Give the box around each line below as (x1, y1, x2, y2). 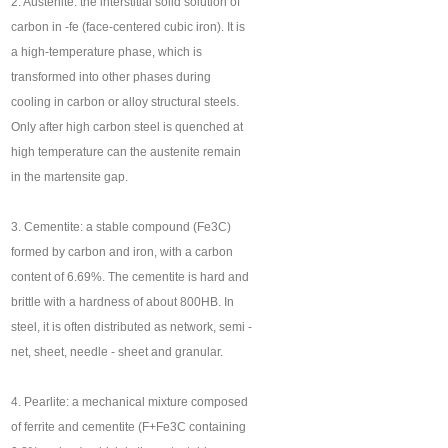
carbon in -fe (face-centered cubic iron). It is (11, 20, 246, 35)
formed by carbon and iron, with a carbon (11, 245, 234, 260)
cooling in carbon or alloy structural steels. (11, 95, 240, 110)
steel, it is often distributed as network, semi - (11, 320, 253, 335)
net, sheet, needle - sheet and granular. (11, 345, 224, 360)
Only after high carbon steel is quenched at (11, 120, 244, 135)
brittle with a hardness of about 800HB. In (11, 295, 235, 310)
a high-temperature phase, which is (11, 45, 203, 60)
